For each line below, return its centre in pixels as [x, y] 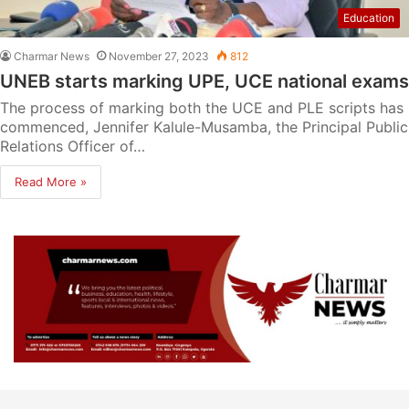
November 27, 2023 [159, 56]
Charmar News [52, 56]
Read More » [51, 181]
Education [369, 17]
